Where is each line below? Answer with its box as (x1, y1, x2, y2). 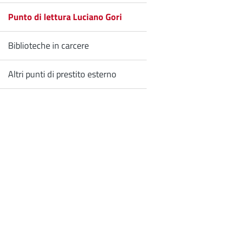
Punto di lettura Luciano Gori (8, 10, 122, 24)
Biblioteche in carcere (8, 39, 89, 52)
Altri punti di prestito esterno (8, 67, 117, 81)
